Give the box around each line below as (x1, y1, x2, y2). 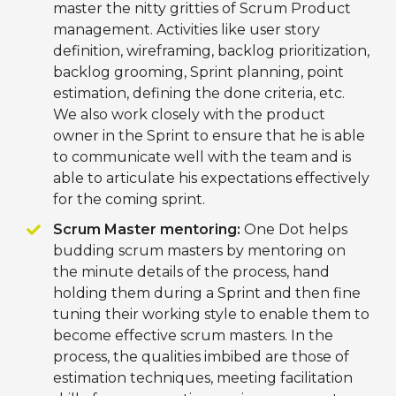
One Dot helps (240, 221, 347, 238)
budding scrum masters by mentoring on (53, 242, 346, 259)
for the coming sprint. (53, 191, 205, 208)
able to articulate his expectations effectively (53, 170, 369, 187)
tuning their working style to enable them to (53, 306, 369, 323)
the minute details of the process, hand (53, 263, 330, 280)
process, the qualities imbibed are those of (53, 348, 349, 365)
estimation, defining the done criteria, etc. (53, 85, 345, 102)
